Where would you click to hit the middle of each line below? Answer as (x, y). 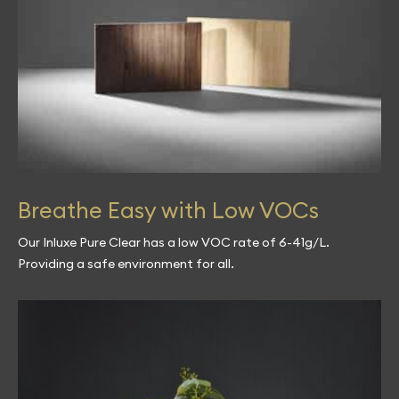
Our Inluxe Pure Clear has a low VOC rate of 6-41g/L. (174, 243)
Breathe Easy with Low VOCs (168, 211)
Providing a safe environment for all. (126, 264)
